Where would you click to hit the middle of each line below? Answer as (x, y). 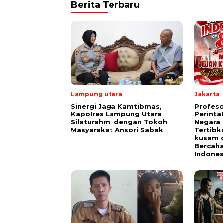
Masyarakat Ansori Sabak (117, 130)
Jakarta (207, 94)
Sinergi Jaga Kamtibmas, (116, 106)
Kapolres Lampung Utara (116, 114)
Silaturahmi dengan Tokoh (119, 122)
